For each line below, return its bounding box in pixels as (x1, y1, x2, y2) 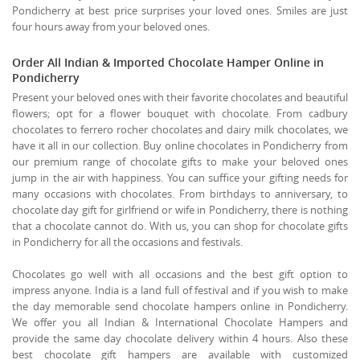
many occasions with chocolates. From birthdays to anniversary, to (12, 186, 348, 201)
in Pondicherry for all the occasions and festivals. (12, 234, 243, 249)
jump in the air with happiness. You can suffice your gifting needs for (12, 170, 348, 185)
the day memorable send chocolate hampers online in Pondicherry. (12, 298, 348, 313)
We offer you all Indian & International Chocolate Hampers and (12, 314, 348, 329)
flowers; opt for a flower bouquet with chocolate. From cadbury (12, 105, 348, 121)
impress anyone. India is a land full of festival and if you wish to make (12, 282, 348, 297)
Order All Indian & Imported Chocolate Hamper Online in (12, 54, 324, 70)
